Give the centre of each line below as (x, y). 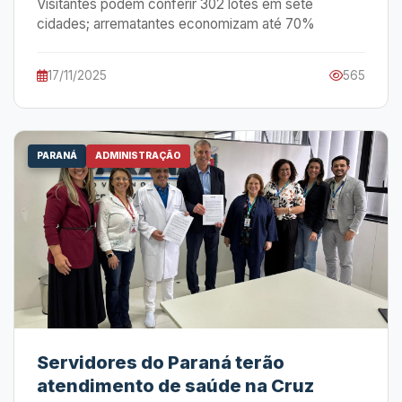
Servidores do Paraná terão (161, 363)
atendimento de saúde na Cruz (175, 386)
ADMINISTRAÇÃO (138, 156)
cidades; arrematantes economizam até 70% (176, 24)
